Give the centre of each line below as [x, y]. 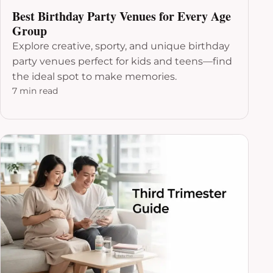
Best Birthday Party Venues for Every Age [122, 16]
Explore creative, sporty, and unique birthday [121, 46]
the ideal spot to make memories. [95, 76]
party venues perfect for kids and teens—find [122, 61]
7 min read [35, 90]
